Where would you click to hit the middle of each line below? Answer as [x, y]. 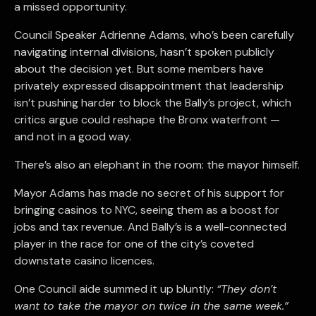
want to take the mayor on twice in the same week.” [151, 305]
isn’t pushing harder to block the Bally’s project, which [153, 102]
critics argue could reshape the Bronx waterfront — [147, 119]
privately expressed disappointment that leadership [149, 85]
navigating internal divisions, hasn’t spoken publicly [144, 51]
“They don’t [247, 288]
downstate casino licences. [84, 260]
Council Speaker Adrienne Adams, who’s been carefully [154, 35]
